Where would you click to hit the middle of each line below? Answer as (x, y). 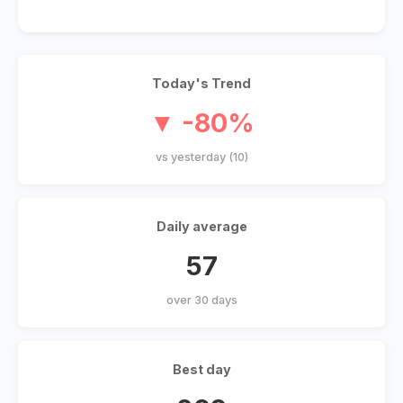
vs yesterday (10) (201, 157)
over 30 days (201, 300)
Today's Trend (201, 84)
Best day (201, 370)
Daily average (201, 227)
